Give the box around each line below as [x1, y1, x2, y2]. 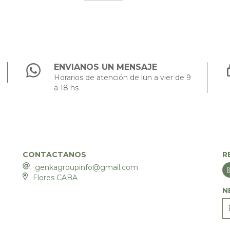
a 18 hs [54, 83, 79, 92]
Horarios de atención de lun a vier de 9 [54, 72, 191, 82]
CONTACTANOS [22, 149, 86, 159]
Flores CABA [33, 172, 78, 182]
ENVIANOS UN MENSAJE [54, 62, 158, 72]
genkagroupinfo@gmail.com [34, 162, 138, 172]
